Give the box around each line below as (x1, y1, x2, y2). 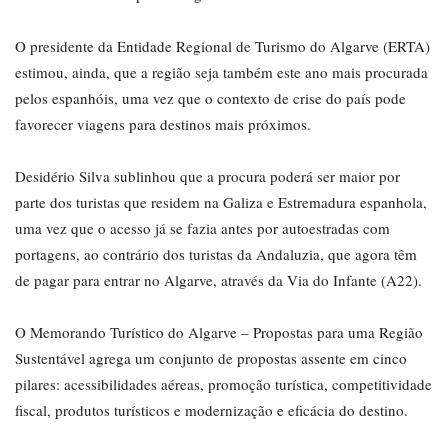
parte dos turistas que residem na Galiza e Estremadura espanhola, (15, 192, 427, 213)
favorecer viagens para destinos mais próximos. (15, 114, 311, 135)
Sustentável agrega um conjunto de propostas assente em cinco (15, 348, 407, 369)
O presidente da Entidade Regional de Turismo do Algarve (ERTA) (15, 36, 430, 57)
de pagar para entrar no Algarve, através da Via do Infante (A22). (15, 270, 422, 291)
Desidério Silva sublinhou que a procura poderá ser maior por (15, 166, 400, 187)
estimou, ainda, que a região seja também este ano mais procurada (15, 62, 428, 83)
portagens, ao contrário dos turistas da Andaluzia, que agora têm (15, 244, 417, 265)
